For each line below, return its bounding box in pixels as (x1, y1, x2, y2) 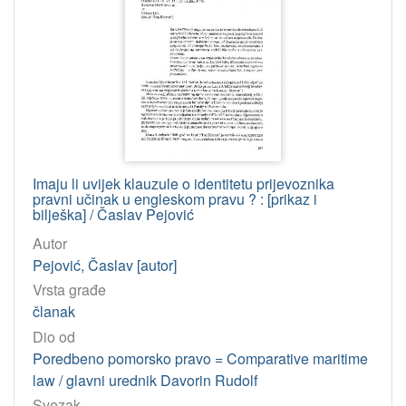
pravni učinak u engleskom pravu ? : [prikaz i (33, 188, 317, 210)
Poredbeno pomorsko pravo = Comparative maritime (33, 347, 368, 369)
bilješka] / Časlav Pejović (33, 204, 194, 226)
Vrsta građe (33, 279, 106, 301)
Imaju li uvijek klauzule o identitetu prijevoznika (33, 173, 334, 195)
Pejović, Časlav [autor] (33, 255, 177, 276)
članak (33, 301, 75, 323)
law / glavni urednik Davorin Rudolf (33, 369, 257, 391)
